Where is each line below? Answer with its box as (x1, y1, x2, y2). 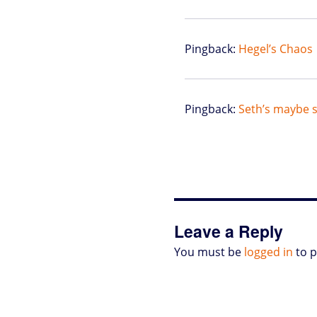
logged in (244, 243, 294, 260)
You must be (174, 243, 245, 260)
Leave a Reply (174, 219, 284, 243)
